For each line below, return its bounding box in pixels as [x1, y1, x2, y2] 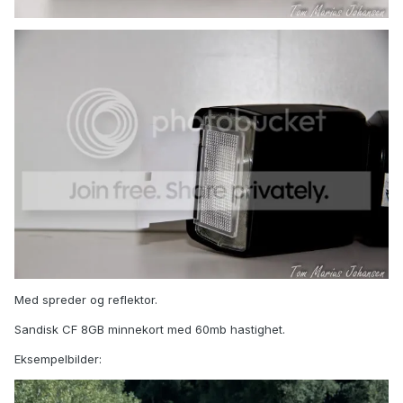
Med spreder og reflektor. [14, 292, 157, 308]
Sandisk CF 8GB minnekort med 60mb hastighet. [14, 322, 285, 337]
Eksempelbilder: [14, 352, 102, 367]
